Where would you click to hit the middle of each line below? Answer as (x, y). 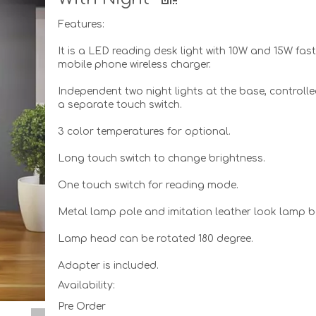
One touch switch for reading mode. (148, 185)
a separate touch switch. (120, 105)
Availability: (87, 285)
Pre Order (82, 306)
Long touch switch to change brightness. (162, 158)
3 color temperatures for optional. (145, 132)
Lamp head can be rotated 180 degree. (156, 239)
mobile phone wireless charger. (135, 65)
